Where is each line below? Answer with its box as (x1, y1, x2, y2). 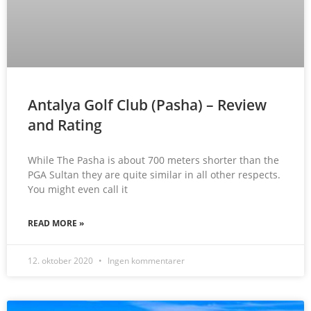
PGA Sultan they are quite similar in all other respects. (28, 167, 280, 181)
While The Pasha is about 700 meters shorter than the (28, 153, 279, 167)
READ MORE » (28, 217, 84, 229)
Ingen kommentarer (106, 254, 185, 267)
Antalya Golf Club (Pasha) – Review (28, 94, 267, 115)
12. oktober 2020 (28, 254, 95, 267)
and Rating (28, 115, 102, 135)
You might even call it (28, 182, 128, 196)
